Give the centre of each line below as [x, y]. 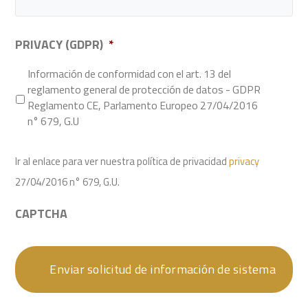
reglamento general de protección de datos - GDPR [144, 89]
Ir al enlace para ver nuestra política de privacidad [122, 161]
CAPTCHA [42, 213]
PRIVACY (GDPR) [59, 44]
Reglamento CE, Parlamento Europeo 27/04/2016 [143, 105]
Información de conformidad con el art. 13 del [130, 73]
